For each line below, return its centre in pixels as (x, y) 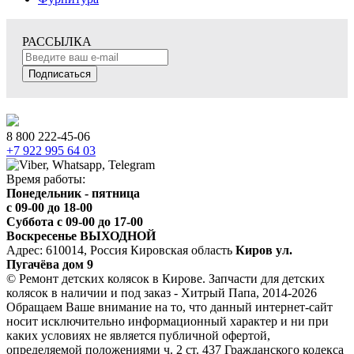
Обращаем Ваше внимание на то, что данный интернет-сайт (169, 307)
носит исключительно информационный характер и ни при (168, 321)
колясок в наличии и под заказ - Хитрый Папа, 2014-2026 (162, 292)
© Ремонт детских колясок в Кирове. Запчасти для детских (166, 278)
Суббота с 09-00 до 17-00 (75, 221)
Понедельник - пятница (73, 193)
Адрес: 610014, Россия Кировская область (121, 250)
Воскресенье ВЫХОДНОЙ (81, 235)
